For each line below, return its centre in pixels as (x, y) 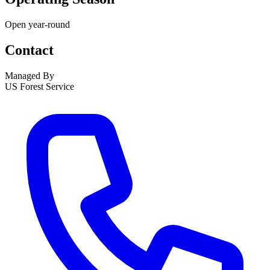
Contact (29, 50)
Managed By (30, 76)
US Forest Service (39, 87)
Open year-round (37, 25)
